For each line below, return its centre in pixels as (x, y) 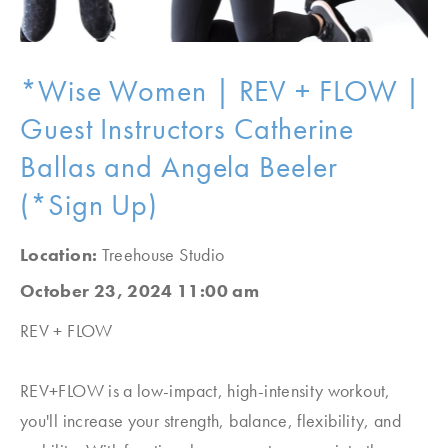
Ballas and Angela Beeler (179, 167)
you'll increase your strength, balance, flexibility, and (211, 420)
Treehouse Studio (163, 254)
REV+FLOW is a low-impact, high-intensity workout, (205, 390)
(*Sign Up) (89, 205)
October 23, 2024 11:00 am (139, 290)
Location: (61, 254)
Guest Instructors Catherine (187, 129)
